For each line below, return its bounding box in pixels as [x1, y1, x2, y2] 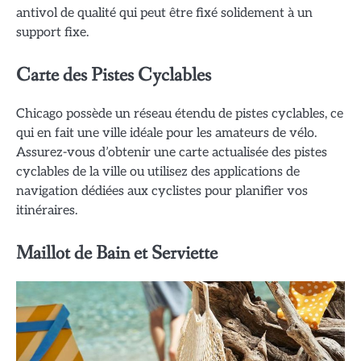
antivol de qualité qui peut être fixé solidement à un [16, 5, 313, 22]
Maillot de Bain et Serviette [16, 240, 218, 266]
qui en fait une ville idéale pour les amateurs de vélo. [16, 124, 317, 141]
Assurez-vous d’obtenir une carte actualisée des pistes [16, 143, 327, 160]
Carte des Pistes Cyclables [16, 63, 211, 89]
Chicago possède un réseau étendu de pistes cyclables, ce [16, 105, 343, 122]
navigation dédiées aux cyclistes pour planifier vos [16, 182, 308, 199]
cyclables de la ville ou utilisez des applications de [16, 163, 300, 180]
